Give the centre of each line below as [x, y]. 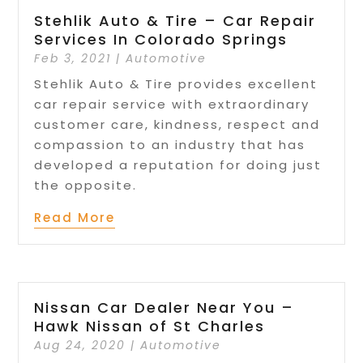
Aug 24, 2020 [80, 346]
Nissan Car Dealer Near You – [164, 308]
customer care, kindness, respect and [177, 124]
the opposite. [86, 185]
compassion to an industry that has [170, 144]
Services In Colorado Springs [161, 39]
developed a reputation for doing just [178, 164]
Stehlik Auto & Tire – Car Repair [175, 20]
